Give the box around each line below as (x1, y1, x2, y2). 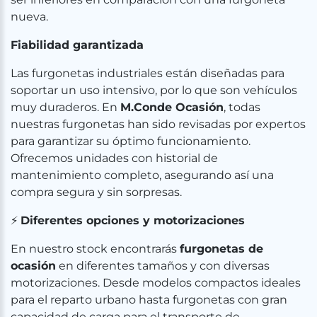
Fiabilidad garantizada (11, 38, 144, 52)
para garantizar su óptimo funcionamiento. (11, 134, 250, 148)
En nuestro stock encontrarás (11, 242, 180, 255)
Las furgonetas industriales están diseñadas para (11, 67, 284, 80)
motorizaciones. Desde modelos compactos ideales (11, 276, 301, 289)
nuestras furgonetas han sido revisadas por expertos (11, 117, 306, 131)
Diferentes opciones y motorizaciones (21, 214, 245, 227)
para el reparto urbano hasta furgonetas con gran (11, 293, 287, 306)
